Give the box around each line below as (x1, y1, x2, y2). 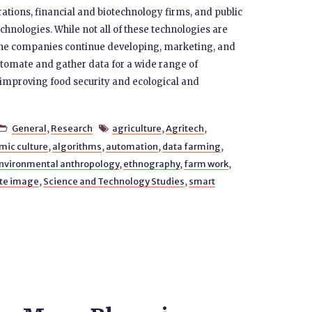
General (11, 123, 47, 134)
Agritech (166, 123, 205, 134)
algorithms (52, 141, 102, 152)
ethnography (123, 158, 180, 169)
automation (105, 141, 158, 152)
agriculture (112, 123, 162, 134)
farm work (183, 158, 228, 169)
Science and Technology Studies (42, 175, 185, 187)
